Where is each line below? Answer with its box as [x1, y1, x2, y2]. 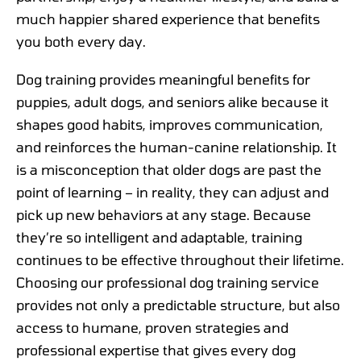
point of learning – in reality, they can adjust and [16, 183, 329, 200]
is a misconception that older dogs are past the [16, 160, 322, 177]
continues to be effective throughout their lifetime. [16, 251, 344, 268]
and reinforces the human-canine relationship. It [16, 138, 337, 155]
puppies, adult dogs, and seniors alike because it [16, 93, 329, 110]
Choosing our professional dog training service [16, 273, 319, 290]
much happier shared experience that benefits [16, 10, 320, 27]
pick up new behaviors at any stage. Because [16, 205, 311, 222]
